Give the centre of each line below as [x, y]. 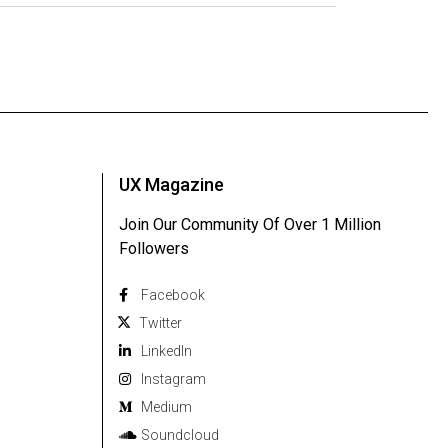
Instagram [173, 379]
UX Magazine [171, 185]
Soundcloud [180, 435]
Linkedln [166, 351]
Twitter [160, 323]
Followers [154, 249]
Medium [166, 407]
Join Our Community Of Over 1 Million [250, 225]
